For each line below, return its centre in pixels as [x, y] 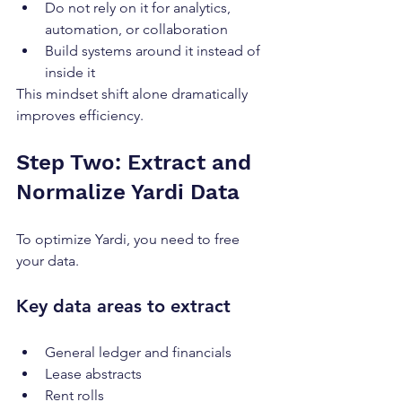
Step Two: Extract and [137, 163]
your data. [48, 261]
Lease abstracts [93, 374]
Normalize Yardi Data [128, 192]
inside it [70, 73]
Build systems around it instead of [154, 51]
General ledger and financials [138, 353]
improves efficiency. [80, 116]
